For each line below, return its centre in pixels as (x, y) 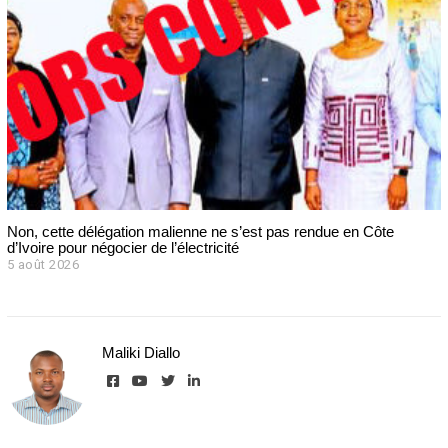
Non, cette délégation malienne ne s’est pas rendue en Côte (200, 231)
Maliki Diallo (140, 353)
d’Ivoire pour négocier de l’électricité (122, 247)
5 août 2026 (43, 265)
